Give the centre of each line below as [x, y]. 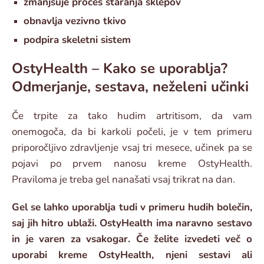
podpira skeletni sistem [77, 40]
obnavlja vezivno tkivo [75, 21]
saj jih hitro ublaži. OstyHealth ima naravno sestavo [132, 223]
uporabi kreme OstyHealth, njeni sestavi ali [132, 255]
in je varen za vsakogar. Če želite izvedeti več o [132, 239]
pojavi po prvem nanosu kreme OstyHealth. [132, 164]
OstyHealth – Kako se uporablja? [120, 69]
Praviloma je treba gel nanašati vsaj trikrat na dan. [123, 180]
